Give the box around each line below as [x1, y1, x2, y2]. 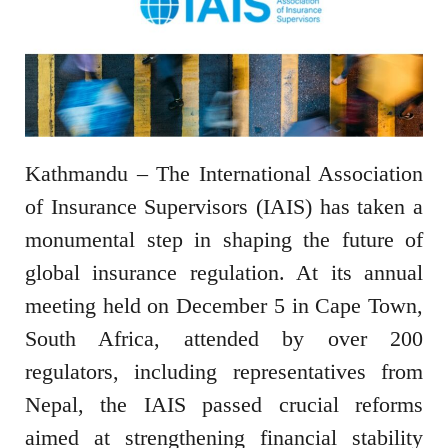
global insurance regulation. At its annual [25, 260, 423, 286]
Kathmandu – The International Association [25, 161, 423, 187]
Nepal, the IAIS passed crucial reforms [25, 392, 423, 418]
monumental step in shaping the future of [25, 227, 423, 253]
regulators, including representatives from [25, 359, 423, 385]
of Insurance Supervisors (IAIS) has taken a [25, 194, 423, 220]
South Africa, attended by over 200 [25, 326, 423, 352]
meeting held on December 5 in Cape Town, [25, 293, 423, 319]
